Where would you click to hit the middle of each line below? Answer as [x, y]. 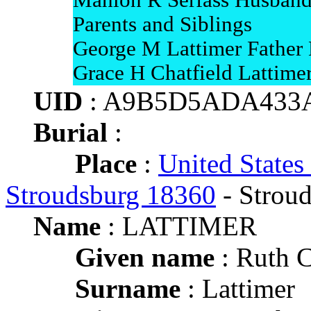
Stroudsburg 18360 [111, 195]
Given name [145, 257]
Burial [70, 132]
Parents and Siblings [162, 24]
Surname [128, 288]
